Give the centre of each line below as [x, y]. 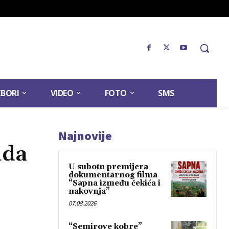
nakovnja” [89, 192]
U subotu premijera [108, 167]
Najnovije [85, 136]
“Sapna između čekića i [114, 184]
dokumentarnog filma [113, 175]
